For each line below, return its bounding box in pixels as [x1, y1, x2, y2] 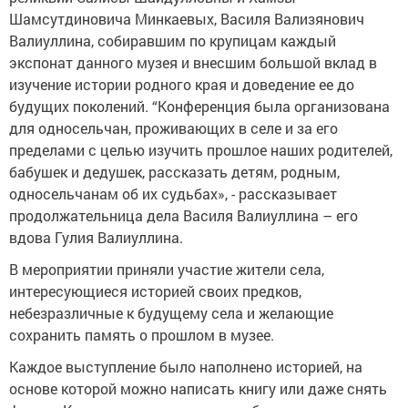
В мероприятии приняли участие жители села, [9, 260, 324, 279]
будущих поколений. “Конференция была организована [9, 97, 390, 117]
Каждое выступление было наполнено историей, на [9, 356, 362, 376]
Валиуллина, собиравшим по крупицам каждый [9, 31, 336, 51]
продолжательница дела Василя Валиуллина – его [9, 206, 358, 226]
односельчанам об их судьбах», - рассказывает [9, 184, 337, 204]
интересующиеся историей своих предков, [9, 281, 301, 301]
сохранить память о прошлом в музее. [9, 325, 274, 344]
